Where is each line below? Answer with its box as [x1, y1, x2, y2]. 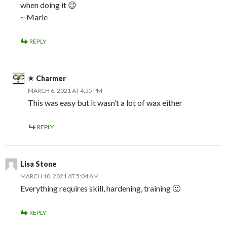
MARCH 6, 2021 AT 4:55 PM [28, 87, 102, 95]
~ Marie [20, 12, 48, 22]
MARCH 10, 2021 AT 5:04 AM [20, 172, 99, 180]
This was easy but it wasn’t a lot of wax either [28, 98, 182, 108]
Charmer [36, 74, 66, 83]
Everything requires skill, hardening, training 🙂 [20, 183, 180, 194]
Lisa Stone [20, 160, 57, 169]
